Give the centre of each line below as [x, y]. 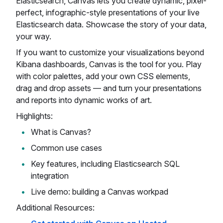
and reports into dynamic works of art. [84, 100]
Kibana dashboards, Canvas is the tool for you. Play [109, 64]
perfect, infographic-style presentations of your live [108, 12]
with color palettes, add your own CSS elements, [103, 76]
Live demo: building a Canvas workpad [100, 192]
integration [50, 176]
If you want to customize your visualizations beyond [110, 52]
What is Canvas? [61, 132]
